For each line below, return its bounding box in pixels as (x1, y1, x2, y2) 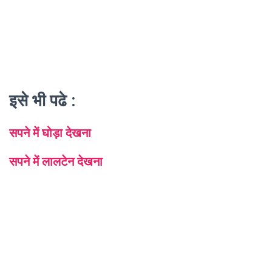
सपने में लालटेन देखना (9, 154, 103, 169)
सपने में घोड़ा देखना (9, 125, 91, 140)
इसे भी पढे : (9, 90, 75, 110)
